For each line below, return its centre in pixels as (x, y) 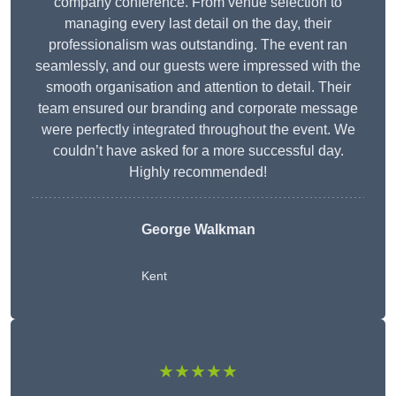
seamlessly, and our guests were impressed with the (198, 66)
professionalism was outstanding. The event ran (198, 45)
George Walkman (198, 230)
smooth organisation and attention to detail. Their (198, 88)
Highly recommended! (198, 172)
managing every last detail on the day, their (198, 24)
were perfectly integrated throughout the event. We (198, 130)
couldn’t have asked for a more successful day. (198, 151)
